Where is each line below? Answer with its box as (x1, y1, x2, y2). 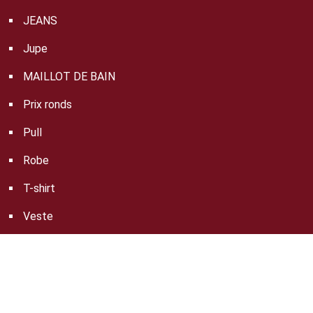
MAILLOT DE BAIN (23, 70, 115, 84)
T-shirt (23, 182, 55, 196)
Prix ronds (23, 98, 72, 112)
